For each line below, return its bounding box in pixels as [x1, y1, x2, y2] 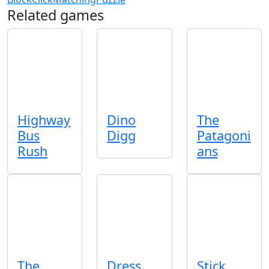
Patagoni [196, 127, 251, 144]
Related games [7, 5, 104, 25]
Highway [17, 111, 70, 128]
